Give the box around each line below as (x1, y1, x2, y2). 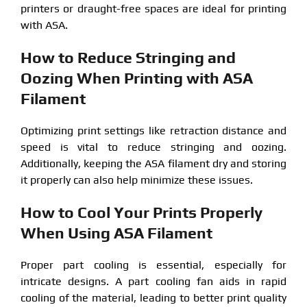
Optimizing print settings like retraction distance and (20, 123, 287, 137)
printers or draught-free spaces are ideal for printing (20, 1, 287, 15)
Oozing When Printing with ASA (20, 68, 253, 87)
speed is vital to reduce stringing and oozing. (20, 140, 287, 153)
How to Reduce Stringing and (20, 47, 236, 66)
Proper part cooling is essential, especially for (20, 258, 287, 271)
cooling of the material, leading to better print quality (20, 291, 287, 304)
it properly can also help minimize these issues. (20, 173, 253, 186)
